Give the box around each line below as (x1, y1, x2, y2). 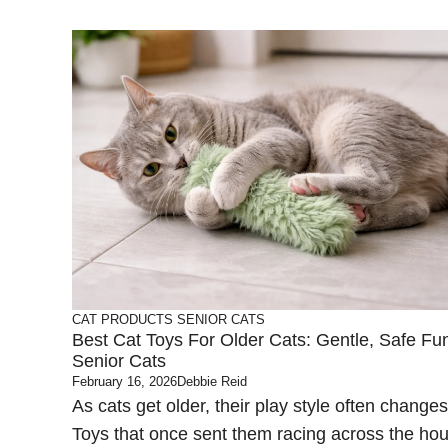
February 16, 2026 (72, 374, 177, 389)
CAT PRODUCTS (72, 312, 173, 327)
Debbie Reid (177, 374, 247, 389)
